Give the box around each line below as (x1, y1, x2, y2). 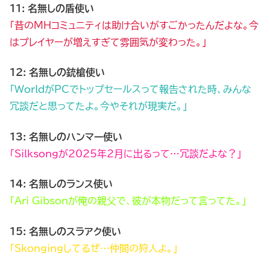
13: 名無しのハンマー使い (10, 131, 122, 142)
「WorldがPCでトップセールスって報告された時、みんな (10, 84, 251, 95)
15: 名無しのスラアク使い (10, 226, 121, 236)
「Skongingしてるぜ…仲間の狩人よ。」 (10, 243, 178, 253)
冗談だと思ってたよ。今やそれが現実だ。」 (10, 101, 187, 111)
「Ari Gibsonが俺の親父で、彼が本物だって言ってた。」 (10, 196, 246, 206)
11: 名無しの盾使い (10, 4, 94, 14)
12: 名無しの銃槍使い (10, 67, 105, 78)
